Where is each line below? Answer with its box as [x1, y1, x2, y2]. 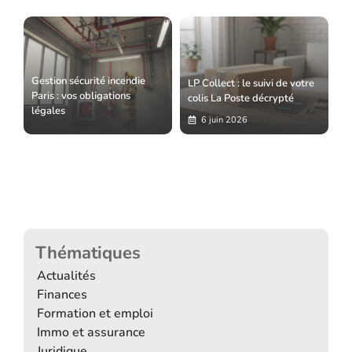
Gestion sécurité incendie [31, 73, 145, 88]
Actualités [37, 266, 96, 284]
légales [31, 103, 65, 118]
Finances [37, 285, 87, 303]
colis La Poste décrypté [188, 90, 294, 105]
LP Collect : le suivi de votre [188, 75, 314, 90]
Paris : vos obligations [31, 88, 130, 103]
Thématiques [35, 240, 141, 265]
